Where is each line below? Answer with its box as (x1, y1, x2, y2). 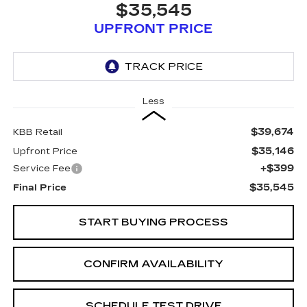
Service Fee (12, 163, 71, 174)
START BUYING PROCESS (79, 216, 228, 228)
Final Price (12, 182, 66, 193)
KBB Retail (12, 127, 62, 138)
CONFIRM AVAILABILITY (84, 258, 223, 270)
